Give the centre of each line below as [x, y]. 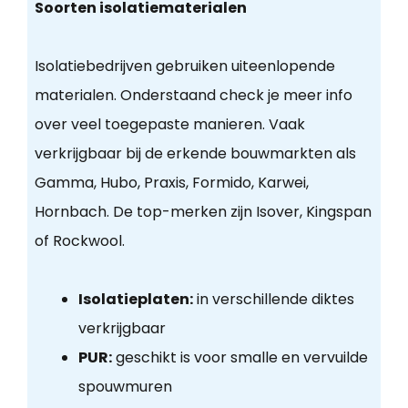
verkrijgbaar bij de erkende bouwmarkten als [195, 154]
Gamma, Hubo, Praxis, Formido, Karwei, [171, 183]
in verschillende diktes [273, 300]
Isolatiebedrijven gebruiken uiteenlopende [184, 66]
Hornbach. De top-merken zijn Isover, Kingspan [203, 212]
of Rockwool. [79, 241]
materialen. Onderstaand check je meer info [193, 96]
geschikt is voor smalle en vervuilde [240, 358]
